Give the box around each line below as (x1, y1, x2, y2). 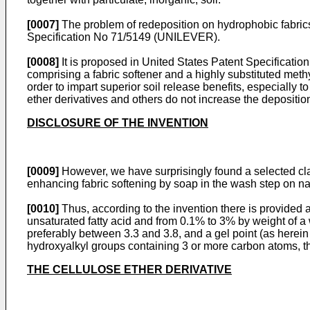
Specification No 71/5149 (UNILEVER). (27, 31, 220, 43)
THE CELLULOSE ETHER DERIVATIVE (27, 264, 232, 275)
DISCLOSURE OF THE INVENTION (27, 117, 208, 129)
